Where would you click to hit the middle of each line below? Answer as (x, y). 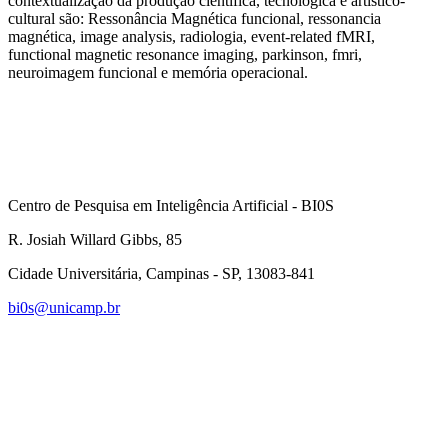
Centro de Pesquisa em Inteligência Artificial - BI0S (171, 205)
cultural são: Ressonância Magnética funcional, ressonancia (194, 18)
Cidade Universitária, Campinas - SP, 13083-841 (161, 273)
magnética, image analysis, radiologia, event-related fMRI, (191, 36)
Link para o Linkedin (374, 324)
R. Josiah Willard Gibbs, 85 (95, 239)
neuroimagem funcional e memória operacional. (158, 72)
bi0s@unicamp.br (64, 307)
